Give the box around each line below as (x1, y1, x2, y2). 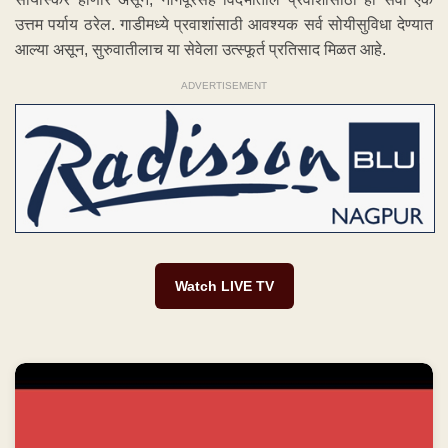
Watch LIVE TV (174, 278, 274, 295)
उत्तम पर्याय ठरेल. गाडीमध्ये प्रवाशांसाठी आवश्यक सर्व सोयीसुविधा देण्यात (15, 15, 433, 33)
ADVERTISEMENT (181, 79, 267, 91)
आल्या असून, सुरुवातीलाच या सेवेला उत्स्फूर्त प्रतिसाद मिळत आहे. (15, 40, 386, 58)
